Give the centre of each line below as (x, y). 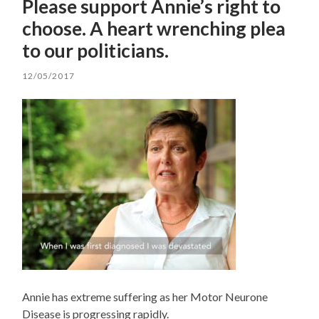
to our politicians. (96, 51)
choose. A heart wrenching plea (154, 29)
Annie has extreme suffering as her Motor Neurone (145, 297)
